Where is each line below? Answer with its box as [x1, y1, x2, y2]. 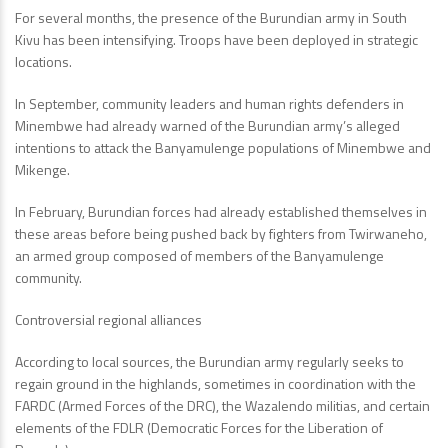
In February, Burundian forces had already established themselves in [15, 201, 427, 223]
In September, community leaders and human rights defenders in [15, 93, 404, 115]
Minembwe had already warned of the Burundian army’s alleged [15, 115, 400, 137]
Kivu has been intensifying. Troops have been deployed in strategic [15, 29, 418, 51]
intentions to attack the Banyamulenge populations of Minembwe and [15, 137, 431, 159]
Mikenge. [15, 159, 70, 181]
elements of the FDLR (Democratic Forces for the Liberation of [15, 417, 383, 439]
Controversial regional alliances [15, 309, 202, 331]
